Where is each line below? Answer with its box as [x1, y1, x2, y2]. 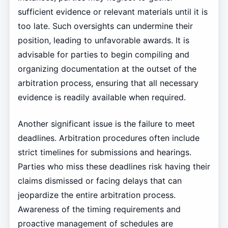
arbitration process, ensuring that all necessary [17, 78, 198, 89]
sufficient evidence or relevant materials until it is [17, 7, 208, 17]
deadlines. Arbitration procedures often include [17, 133, 199, 144]
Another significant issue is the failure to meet [17, 119, 195, 129]
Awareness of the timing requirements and [17, 204, 181, 215]
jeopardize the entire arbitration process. [17, 190, 176, 201]
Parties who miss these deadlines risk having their [17, 161, 210, 172]
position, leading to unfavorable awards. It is [17, 35, 189, 46]
